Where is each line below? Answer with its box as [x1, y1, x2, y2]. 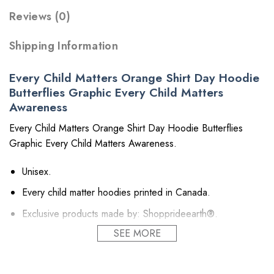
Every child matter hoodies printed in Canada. [21, 185, 210, 200]
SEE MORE [113, 226, 161, 241]
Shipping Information [9, 38, 119, 54]
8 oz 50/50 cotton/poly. [64, 257, 167, 272]
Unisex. [21, 164, 51, 179]
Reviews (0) [9, 9, 70, 25]
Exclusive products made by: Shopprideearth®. [21, 206, 218, 221]
